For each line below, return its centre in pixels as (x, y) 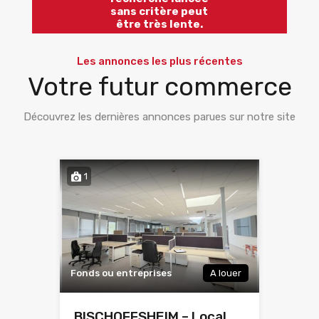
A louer (226, 273)
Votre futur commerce (159, 87)
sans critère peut (159, 12)
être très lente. (159, 25)
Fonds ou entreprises (121, 273)
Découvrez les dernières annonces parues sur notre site (159, 117)
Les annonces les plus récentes (159, 62)
